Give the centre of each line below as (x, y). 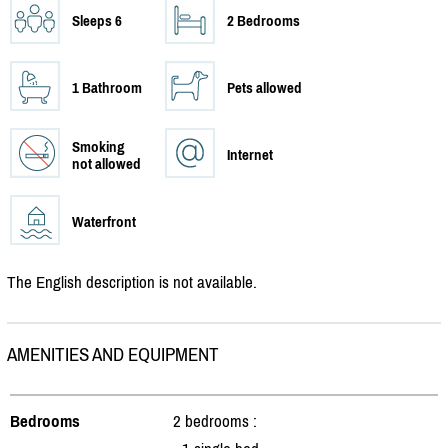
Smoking (98, 146)
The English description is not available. (132, 281)
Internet (250, 154)
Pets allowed (264, 87)
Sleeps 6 (97, 20)
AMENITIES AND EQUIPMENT (113, 354)
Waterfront (104, 221)
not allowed (106, 163)
